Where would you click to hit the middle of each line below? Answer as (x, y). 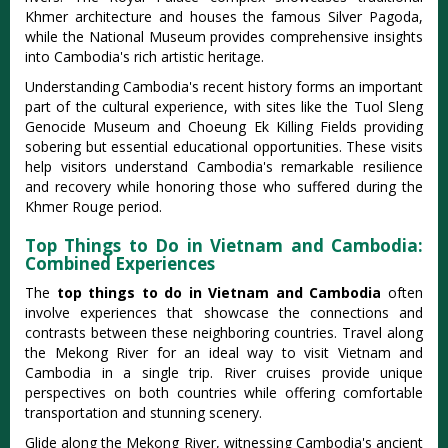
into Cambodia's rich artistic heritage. (144, 56)
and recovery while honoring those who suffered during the (224, 186)
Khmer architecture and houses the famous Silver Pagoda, (224, 16)
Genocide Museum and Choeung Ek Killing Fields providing (224, 126)
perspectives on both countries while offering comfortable (224, 392)
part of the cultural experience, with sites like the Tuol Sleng (224, 106)
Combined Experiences (120, 263)
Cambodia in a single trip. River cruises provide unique (224, 372)
